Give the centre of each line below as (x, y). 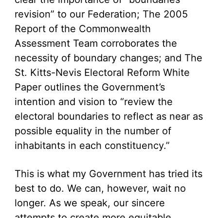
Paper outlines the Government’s (90, 87)
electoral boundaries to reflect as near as (109, 116)
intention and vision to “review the (94, 102)
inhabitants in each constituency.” (92, 145)
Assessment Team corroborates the (96, 43)
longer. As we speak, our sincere (90, 203)
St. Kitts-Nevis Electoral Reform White (102, 73)
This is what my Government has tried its (109, 174)
